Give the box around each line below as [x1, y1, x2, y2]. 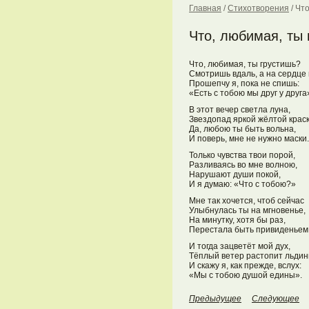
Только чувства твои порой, [189, 150, 295, 160]
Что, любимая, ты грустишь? [189, 59, 301, 69]
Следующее [252, 294, 299, 303]
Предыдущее [189, 294, 241, 303]
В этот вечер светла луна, [189, 105, 290, 114]
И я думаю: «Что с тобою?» [189, 179, 296, 189]
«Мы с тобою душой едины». [189, 270, 302, 280]
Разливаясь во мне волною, [189, 160, 297, 170]
